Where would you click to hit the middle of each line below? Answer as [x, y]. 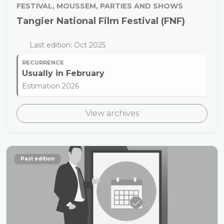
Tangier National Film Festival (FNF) [101, 21]
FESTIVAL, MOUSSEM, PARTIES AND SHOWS [100, 6]
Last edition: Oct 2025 [66, 45]
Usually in [44, 73]
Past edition [37, 159]
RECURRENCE [43, 62]
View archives [112, 113]
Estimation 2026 [50, 86]
